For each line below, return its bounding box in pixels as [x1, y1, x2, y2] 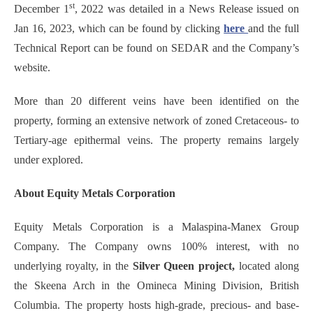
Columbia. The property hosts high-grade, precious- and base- [14, 299, 299, 312]
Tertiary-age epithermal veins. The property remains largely [14, 134, 299, 147]
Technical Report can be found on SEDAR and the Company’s [14, 42, 299, 54]
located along [239, 260, 299, 272]
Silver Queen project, [132, 260, 240, 272]
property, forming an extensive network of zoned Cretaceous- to [14, 115, 299, 127]
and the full [248, 22, 300, 35]
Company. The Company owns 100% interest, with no [14, 240, 299, 253]
